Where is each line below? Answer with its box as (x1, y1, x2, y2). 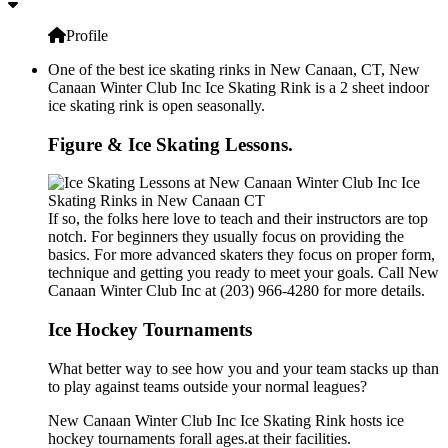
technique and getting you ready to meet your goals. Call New (48, 264, 439, 282)
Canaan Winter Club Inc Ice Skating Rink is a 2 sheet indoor (48, 78, 429, 96)
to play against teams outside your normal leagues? (48, 377, 367, 395)
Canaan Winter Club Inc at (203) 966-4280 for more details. (48, 282, 425, 300)
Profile (66, 26, 108, 44)
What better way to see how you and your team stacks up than (48, 359, 439, 377)
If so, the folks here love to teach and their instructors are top (48, 210, 428, 228)
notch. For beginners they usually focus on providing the (48, 228, 404, 246)
